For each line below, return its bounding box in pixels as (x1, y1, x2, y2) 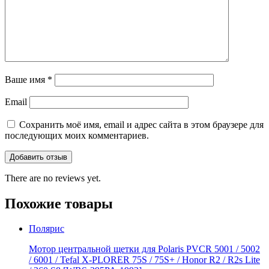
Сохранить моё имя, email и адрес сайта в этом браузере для (19, 119, 264, 130)
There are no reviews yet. (5, 172, 101, 183)
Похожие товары (5, 195, 113, 211)
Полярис (29, 223, 64, 234)
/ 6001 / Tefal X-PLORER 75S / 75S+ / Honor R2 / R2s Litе (29, 255, 260, 265)
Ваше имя (5, 74, 47, 85)
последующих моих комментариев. (5, 130, 149, 141)
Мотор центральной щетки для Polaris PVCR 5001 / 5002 (29, 244, 260, 255)
